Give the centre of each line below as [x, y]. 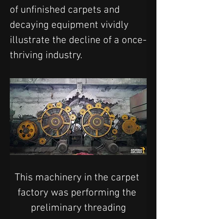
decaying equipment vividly [70, 25]
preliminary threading [78, 208]
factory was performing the [78, 193]
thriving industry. [46, 55]
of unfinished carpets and [66, 10]
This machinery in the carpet [78, 178]
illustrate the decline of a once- [78, 40]
